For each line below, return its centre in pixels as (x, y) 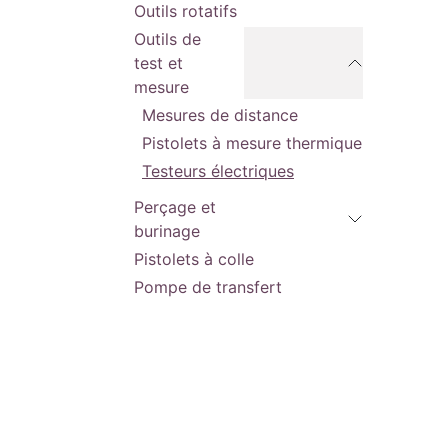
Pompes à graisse (201, 315)
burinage (167, 231)
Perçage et (175, 207)
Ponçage (167, 371)
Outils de (167, 39)
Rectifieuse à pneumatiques (238, 427)
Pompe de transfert (208, 287)
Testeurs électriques (218, 171)
